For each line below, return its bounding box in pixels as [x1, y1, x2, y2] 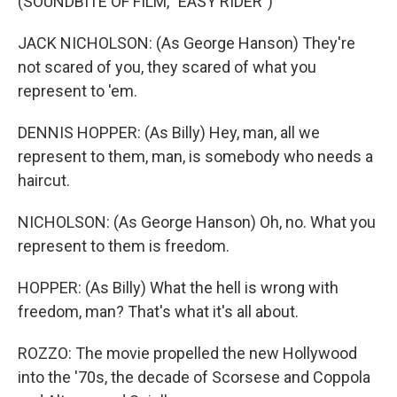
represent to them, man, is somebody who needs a [18, 147, 373, 166]
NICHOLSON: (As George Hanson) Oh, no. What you [18, 213, 376, 231]
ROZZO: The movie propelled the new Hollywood [18, 344, 357, 362]
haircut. [18, 171, 70, 190]
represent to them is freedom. [18, 237, 230, 255]
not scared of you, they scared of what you [18, 58, 316, 76]
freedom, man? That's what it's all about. [18, 302, 299, 321]
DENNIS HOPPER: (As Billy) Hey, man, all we [18, 123, 320, 142]
